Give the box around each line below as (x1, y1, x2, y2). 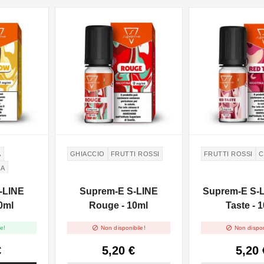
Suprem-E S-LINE (79, 186, 158, 197)
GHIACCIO (70, 150, 105, 158)
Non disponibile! (101, 224, 146, 231)
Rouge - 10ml (89, 200, 148, 211)
